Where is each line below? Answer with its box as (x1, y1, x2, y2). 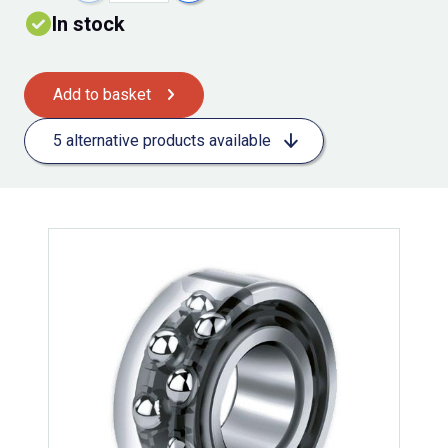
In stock (52, 12, 125, 37)
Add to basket (53, 85, 151, 105)
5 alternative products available (53, 131, 271, 151)
